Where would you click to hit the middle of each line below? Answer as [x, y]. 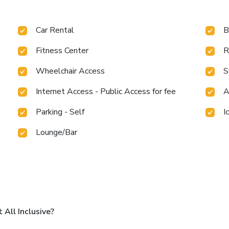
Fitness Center [62, 51]
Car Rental [55, 30]
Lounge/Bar [57, 133]
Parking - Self [60, 112]
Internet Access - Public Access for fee [106, 92]
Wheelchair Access [71, 71]
